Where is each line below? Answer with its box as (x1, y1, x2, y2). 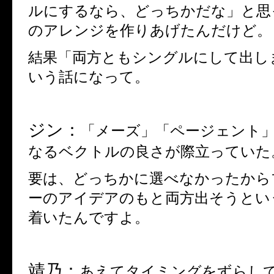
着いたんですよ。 (28, 209, 149, 226)
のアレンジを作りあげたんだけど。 (28, 22, 272, 39)
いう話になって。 (28, 68, 149, 86)
